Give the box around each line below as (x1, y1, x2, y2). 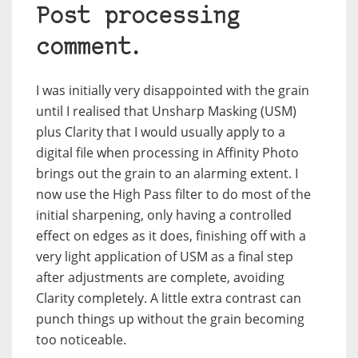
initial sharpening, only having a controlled (36, 206, 292, 225)
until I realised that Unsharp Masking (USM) (36, 102, 296, 121)
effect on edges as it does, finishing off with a (36, 227, 306, 245)
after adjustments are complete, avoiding (36, 268, 284, 287)
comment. (36, 37, 145, 61)
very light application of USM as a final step (36, 248, 293, 266)
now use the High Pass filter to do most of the (36, 185, 311, 204)
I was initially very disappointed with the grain (36, 82, 309, 100)
